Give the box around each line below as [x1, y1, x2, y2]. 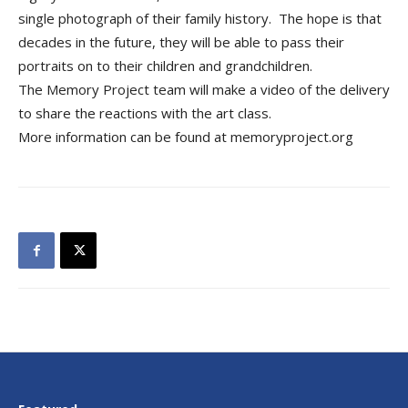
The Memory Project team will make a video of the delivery [18, 80, 390, 98]
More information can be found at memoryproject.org [18, 127, 353, 146]
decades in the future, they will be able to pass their [18, 33, 344, 51]
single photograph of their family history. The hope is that [18, 9, 382, 27]
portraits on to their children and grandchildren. [18, 56, 312, 75]
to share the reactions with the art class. [18, 104, 271, 122]
